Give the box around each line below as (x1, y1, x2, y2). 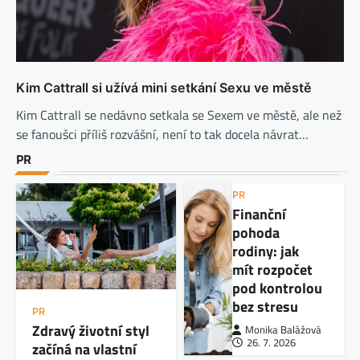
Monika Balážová (244, 321, 321, 337)
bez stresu (231, 295, 298, 317)
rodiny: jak (231, 239, 299, 262)
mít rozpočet (231, 258, 313, 280)
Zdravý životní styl (32, 320, 149, 342)
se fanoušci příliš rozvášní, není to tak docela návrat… (16, 124, 309, 144)
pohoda (231, 221, 280, 243)
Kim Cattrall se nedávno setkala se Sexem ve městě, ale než (16, 104, 342, 125)
